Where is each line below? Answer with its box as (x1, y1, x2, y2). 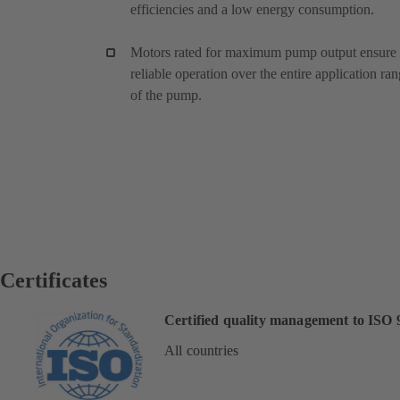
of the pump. (130, 87, 202, 103)
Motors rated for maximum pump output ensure (130, 44, 396, 60)
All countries (164, 342, 239, 358)
